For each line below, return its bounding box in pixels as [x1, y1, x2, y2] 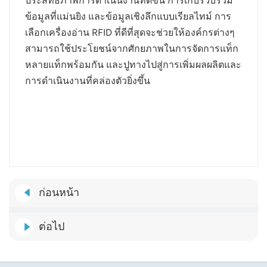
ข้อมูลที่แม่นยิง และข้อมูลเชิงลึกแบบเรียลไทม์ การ [25, 10, 232, 22]
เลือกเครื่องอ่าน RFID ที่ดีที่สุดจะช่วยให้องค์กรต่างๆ [25, 26, 235, 38]
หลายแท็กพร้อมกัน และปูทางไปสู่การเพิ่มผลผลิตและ [25, 58, 242, 70]
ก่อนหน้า [39, 186, 79, 200]
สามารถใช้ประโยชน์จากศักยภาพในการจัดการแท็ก [25, 42, 239, 54]
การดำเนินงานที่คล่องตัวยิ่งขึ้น [25, 74, 151, 86]
